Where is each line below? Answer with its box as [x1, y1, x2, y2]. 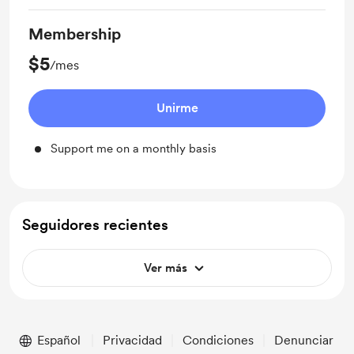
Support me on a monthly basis [51, 141, 217, 156]
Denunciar [274, 333, 333, 348]
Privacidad [103, 333, 162, 348]
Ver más [143, 261, 187, 275]
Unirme [156, 100, 198, 115]
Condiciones [183, 333, 254, 348]
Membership [28, 24, 121, 43]
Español [37, 333, 81, 348]
